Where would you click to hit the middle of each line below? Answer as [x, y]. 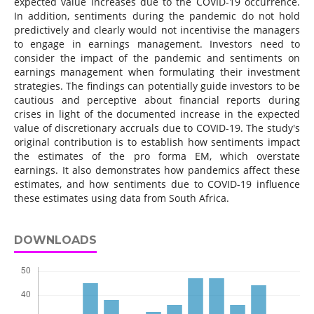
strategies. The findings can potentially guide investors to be [157, 86]
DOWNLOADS [55, 240]
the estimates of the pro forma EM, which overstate [157, 156]
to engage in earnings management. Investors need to [157, 44]
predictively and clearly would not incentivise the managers [157, 30]
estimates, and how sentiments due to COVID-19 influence [157, 184]
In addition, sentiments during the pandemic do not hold [157, 16]
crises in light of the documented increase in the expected [157, 114]
